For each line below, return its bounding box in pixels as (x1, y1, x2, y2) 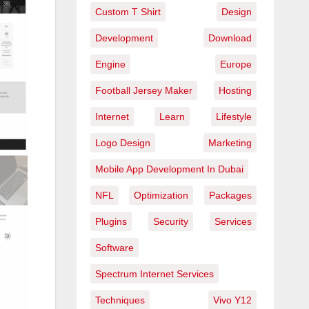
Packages (209, 189, 252, 201)
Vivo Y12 (213, 294, 252, 306)
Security (152, 215, 188, 227)
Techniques (94, 294, 145, 306)
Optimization (134, 189, 189, 201)
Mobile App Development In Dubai (94, 163, 243, 175)
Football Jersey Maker (94, 84, 192, 96)
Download (208, 32, 252, 43)
